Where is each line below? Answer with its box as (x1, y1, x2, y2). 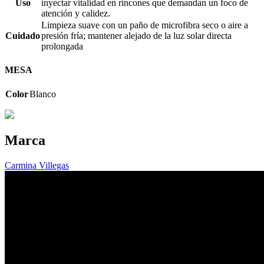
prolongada (41, 41, 83, 51)
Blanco (29, 88, 56, 99)
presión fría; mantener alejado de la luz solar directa (41, 30, 232, 41)
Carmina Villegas (5, 160, 69, 171)
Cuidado (5, 30, 40, 41)
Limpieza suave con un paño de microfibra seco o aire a (41, 19, 248, 30)
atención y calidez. (41, 8, 110, 18)
